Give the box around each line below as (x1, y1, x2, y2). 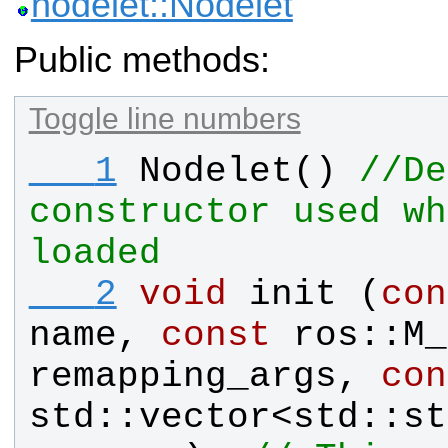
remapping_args (28, 356, 337, 398)
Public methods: (14, 40, 270, 81)
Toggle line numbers (28, 101, 301, 136)
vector (138, 397, 271, 439)
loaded (28, 233, 161, 275)
